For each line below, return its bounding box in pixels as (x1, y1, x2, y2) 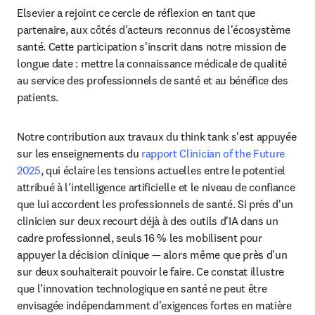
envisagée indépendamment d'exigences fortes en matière (17, 298, 292, 312)
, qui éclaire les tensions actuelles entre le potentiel (40, 163, 286, 177)
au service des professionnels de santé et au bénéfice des (17, 73, 288, 87)
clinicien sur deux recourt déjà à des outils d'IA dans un (17, 214, 278, 228)
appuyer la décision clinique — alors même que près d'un (17, 247, 288, 262)
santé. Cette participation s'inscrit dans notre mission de (17, 39, 286, 53)
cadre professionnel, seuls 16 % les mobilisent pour (17, 231, 262, 245)
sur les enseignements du (17, 146, 141, 160)
